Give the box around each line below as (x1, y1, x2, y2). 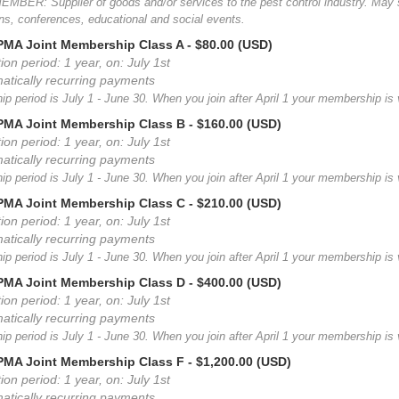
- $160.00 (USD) (189, 117, 281, 131)
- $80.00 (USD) (187, 37, 273, 52)
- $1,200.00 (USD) (188, 354, 291, 369)
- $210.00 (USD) (189, 196, 281, 210)
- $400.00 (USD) (189, 275, 281, 289)
